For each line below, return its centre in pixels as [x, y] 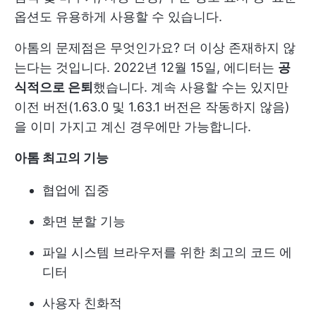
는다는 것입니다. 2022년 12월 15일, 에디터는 [146, 68]
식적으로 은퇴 [54, 87]
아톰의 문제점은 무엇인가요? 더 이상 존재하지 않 [155, 48]
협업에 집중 [76, 190]
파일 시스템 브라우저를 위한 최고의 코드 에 [167, 253]
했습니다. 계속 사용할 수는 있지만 [191, 87]
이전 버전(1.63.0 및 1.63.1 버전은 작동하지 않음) [152, 107]
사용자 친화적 [82, 303]
